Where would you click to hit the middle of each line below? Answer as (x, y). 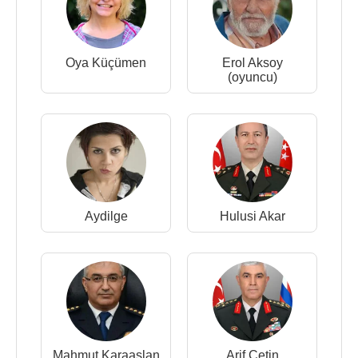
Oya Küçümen (106, 63)
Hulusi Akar (252, 216)
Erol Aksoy (252, 63)
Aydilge (106, 216)
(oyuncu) (252, 77)
